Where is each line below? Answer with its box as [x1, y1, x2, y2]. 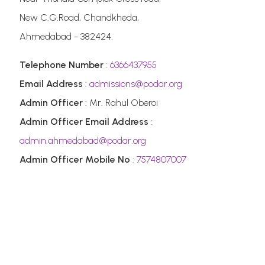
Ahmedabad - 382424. [20, 31, 114, 42]
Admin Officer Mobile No [20, 154, 131, 165]
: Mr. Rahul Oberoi [83, 97, 159, 108]
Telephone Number [20, 59, 104, 70]
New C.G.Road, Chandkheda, [20, 12, 140, 23]
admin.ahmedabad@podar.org [20, 135, 147, 146]
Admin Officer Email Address [20, 116, 149, 127]
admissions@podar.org [89, 78, 183, 89]
